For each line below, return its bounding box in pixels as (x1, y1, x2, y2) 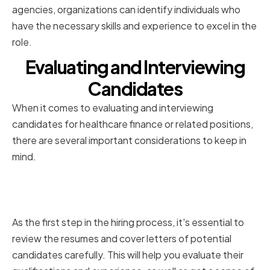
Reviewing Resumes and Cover (12, 171, 239, 192)
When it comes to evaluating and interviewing (12, 101, 213, 115)
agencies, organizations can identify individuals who (12, 3, 240, 16)
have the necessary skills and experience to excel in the (12, 19, 257, 33)
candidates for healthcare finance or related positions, (12, 118, 253, 131)
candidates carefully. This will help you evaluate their (12, 248, 243, 262)
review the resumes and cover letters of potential (12, 232, 231, 245)
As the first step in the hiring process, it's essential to (12, 216, 244, 229)
